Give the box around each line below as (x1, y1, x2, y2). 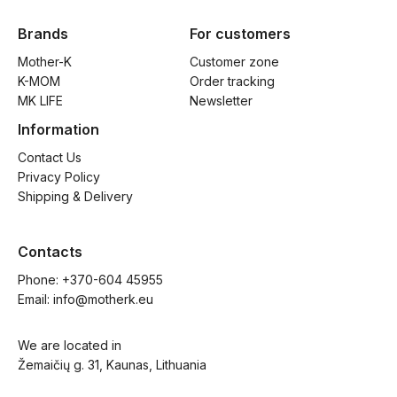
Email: (18, 292, 53, 307)
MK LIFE (18, 93, 63, 109)
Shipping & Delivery (18, 189, 133, 205)
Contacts (18, 243, 82, 261)
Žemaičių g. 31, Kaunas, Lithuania (18, 357, 206, 373)
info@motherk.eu (53, 292, 153, 307)
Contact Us (18, 150, 82, 166)
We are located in (18, 338, 121, 354)
